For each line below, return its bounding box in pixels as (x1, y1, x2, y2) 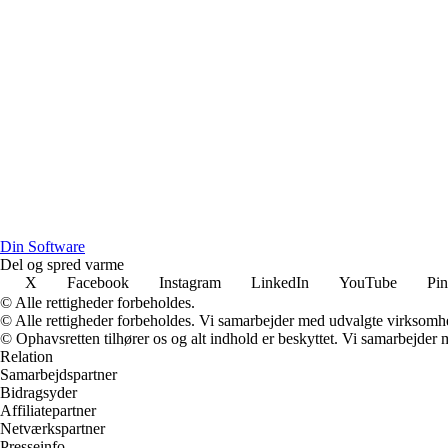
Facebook (67, 273, 129, 291)
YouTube (339, 273, 397, 291)
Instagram (159, 273, 221, 291)
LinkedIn (251, 273, 309, 291)
